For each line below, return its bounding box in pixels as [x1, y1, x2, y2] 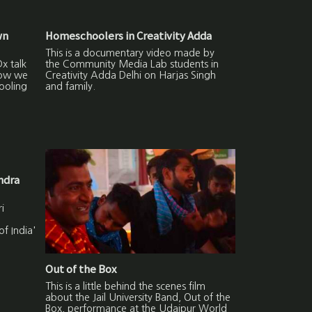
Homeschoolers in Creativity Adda [45, 28, 212, 43]
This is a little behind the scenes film [45, 281, 206, 291]
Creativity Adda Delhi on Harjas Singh [45, 70, 217, 81]
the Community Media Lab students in [45, 59, 219, 70]
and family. [45, 81, 96, 92]
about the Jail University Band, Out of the [45, 292, 231, 302]
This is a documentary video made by [45, 48, 215, 58]
